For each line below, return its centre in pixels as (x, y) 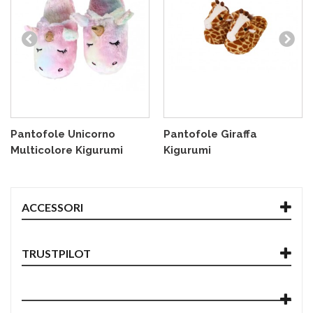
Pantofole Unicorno (63, 134)
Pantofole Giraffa (210, 134)
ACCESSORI (52, 208)
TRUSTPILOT (56, 254)
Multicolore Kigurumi (67, 151)
